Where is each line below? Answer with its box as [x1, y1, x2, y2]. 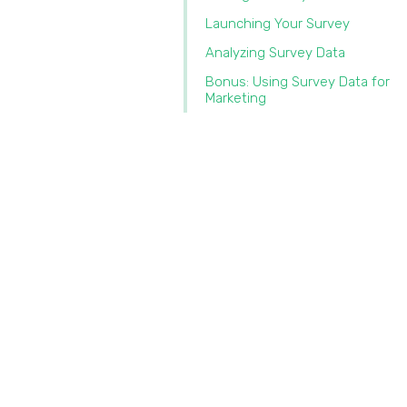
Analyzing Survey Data [205, 45, 349, 61]
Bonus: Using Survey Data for [205, 74, 390, 90]
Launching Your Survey [205, 15, 353, 32]
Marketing [205, 90, 270, 106]
